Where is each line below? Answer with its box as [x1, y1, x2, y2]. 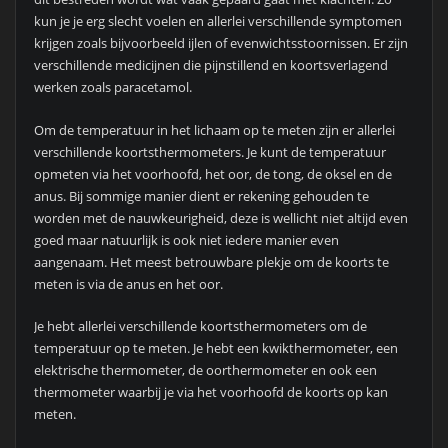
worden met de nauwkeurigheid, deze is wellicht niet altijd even [33, 208, 408, 227]
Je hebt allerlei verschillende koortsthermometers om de [33, 316, 367, 335]
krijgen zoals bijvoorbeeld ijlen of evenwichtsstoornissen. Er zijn [33, 34, 408, 53]
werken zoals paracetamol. [33, 78, 192, 97]
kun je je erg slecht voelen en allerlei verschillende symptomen [33, 12, 402, 31]
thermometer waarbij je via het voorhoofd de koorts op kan [33, 382, 388, 401]
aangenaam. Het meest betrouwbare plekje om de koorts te [33, 252, 389, 271]
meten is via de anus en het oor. [33, 274, 223, 293]
